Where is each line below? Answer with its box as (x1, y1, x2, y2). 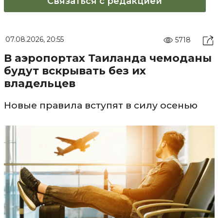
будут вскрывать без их (3, 64, 146, 77)
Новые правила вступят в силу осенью (3, 100, 198, 111)
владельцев (3, 77, 75, 90)
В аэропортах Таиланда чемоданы (3, 52, 212, 65)
